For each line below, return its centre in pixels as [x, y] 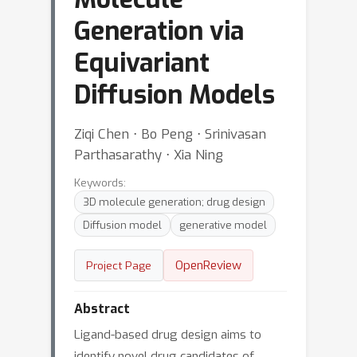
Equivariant [142, 63]
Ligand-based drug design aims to [168, 335]
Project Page [119, 265]
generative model [223, 225]
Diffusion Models [175, 95]
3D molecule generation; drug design [174, 202]
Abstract [102, 309]
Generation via [159, 31]
